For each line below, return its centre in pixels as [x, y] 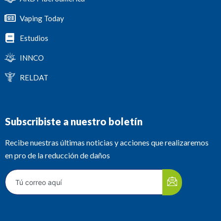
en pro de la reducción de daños [57, 155]
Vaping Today [42, 18]
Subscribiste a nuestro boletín [74, 122]
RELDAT [34, 78]
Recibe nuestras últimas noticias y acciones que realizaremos [107, 143]
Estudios [34, 38]
